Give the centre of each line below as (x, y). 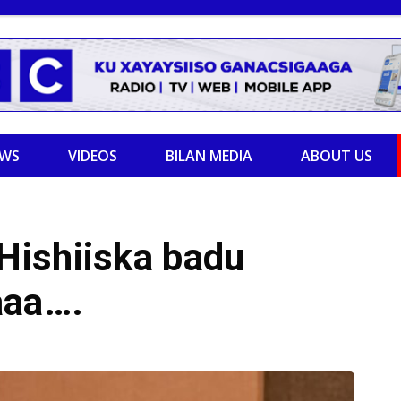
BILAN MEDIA (209, 156)
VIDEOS (93, 156)
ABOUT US (337, 156)
